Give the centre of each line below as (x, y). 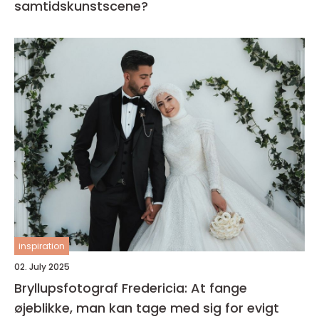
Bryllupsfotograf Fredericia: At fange (131, 288)
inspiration (42, 246)
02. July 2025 (42, 267)
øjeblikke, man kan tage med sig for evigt (147, 308)
